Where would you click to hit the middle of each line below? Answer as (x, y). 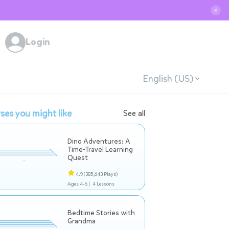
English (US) (168, 78)
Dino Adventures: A (99, 141)
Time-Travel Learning (100, 150)
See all (134, 113)
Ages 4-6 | (79, 184)
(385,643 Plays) (101, 174)
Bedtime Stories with (101, 213)
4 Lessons (103, 184)
